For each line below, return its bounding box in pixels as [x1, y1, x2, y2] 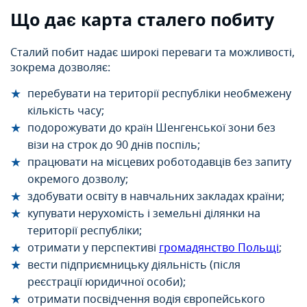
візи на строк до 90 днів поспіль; [27, 136, 200, 153]
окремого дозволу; [27, 171, 128, 188]
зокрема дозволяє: [10, 59, 110, 76]
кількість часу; [27, 102, 104, 119]
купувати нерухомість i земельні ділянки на [27, 205, 260, 222]
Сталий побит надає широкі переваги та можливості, [10, 44, 295, 61]
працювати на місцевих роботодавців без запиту [27, 153, 291, 171]
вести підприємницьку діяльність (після [27, 256, 241, 273]
